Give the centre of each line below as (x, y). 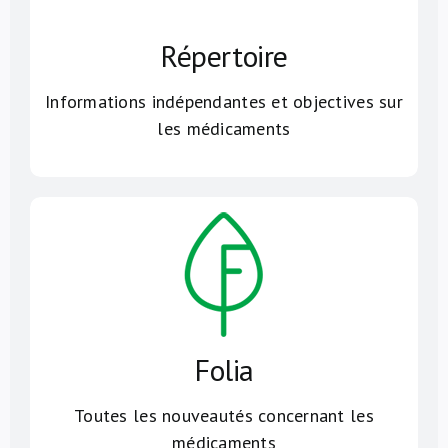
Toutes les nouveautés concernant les (224, 415)
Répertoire (224, 55)
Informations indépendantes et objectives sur (224, 101)
